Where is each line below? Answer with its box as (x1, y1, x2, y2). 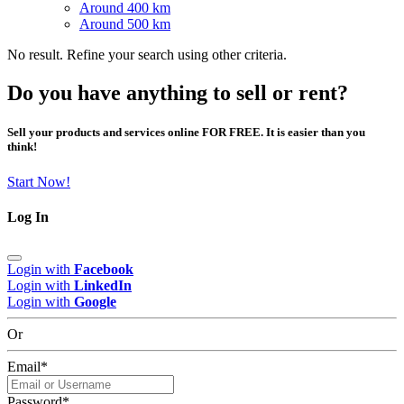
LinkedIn (74, 277, 132, 293)
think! (7, 139, 37, 153)
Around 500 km (79, 15, 170, 32)
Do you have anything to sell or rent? (7, 80, 348, 105)
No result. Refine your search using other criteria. (7, 46, 287, 62)
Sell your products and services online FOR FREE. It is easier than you (7, 124, 365, 139)
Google (74, 293, 116, 309)
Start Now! (7, 174, 70, 190)
